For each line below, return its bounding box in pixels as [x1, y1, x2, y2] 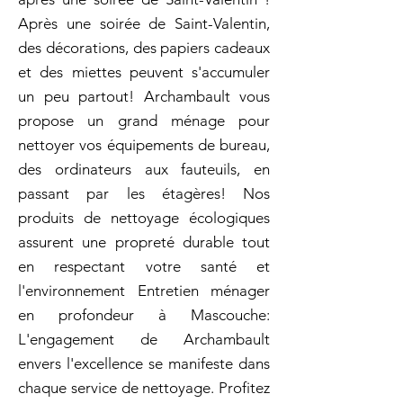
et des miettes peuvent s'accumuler [18, 63, 270, 81]
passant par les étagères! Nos [18, 184, 270, 202]
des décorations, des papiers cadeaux [18, 39, 270, 57]
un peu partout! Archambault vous [18, 87, 270, 105]
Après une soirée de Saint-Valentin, [18, 14, 270, 32]
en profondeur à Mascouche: [18, 306, 270, 324]
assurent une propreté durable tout [18, 233, 270, 251]
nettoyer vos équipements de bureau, [18, 136, 270, 154]
